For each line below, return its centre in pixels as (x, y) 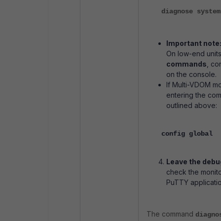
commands (186, 64)
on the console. (191, 74)
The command (171, 214)
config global (187, 134)
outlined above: (192, 106)
